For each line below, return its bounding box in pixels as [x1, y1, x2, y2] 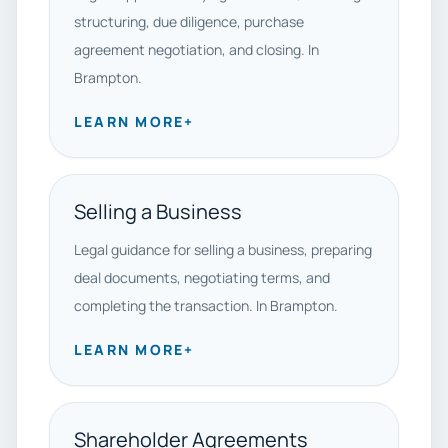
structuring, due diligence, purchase [74, 12, 304, 31]
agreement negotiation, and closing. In [74, 40, 319, 59]
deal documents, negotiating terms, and [74, 268, 330, 287]
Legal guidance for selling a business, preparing [74, 240, 372, 259]
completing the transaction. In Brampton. [74, 296, 338, 315]
